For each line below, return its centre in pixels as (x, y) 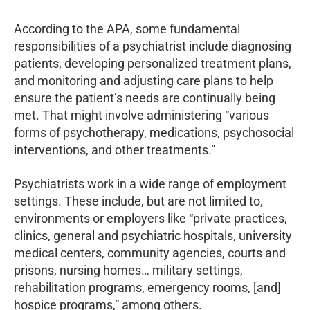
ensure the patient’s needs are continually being (145, 98)
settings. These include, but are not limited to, (138, 201)
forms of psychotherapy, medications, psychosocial (154, 132)
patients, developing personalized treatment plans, (153, 63)
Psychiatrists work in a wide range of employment (150, 183)
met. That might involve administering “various (142, 115)
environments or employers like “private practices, (151, 218)
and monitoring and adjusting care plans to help (144, 80)
